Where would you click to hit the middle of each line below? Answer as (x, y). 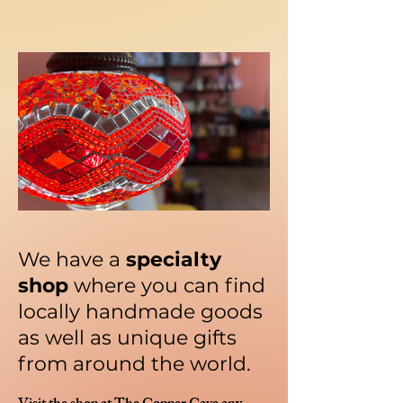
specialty (174, 260)
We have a (72, 260)
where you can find (167, 286)
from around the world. (134, 364)
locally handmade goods (140, 312)
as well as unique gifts (127, 338)
